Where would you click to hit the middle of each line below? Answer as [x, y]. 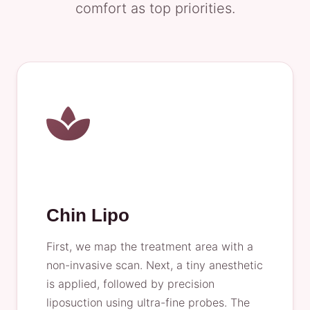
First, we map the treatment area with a [150, 246]
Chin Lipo [88, 215]
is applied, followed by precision [130, 284]
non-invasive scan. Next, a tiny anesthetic [155, 265]
